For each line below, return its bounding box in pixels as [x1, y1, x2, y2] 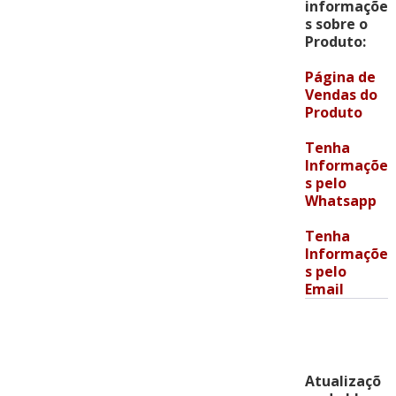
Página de [304, 67, 376, 88]
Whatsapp [304, 191, 377, 211]
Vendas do [304, 85, 377, 105]
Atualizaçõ [304, 371, 381, 392]
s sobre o [304, 14, 368, 34]
